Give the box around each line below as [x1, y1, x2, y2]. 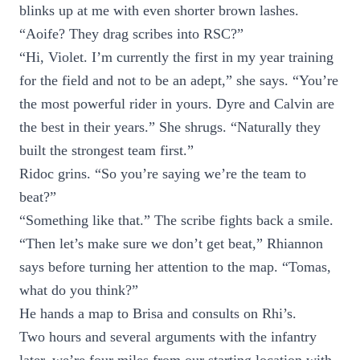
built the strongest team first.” [19, 142, 194, 158]
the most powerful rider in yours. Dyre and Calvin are [19, 96, 334, 112]
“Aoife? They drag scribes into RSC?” [19, 26, 243, 42]
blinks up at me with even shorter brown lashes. [19, 2, 299, 18]
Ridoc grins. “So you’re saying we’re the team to [19, 166, 306, 182]
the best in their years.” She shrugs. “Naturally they [19, 119, 321, 135]
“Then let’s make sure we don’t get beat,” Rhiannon [19, 235, 323, 252]
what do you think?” [19, 282, 138, 298]
